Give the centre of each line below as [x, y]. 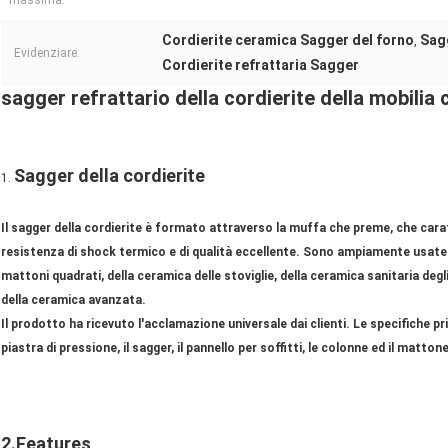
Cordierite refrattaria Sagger [260, 65]
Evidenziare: [47, 53]
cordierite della [294, 98]
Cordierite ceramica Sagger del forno [288, 40]
